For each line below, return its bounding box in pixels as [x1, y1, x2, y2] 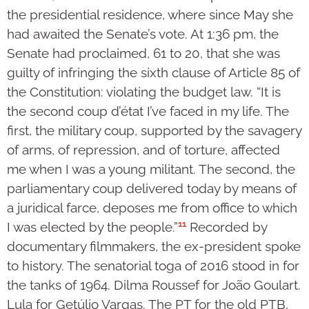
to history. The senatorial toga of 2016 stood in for [7, 258, 299, 274]
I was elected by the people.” [7, 219, 178, 235]
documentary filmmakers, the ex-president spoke [7, 239, 301, 255]
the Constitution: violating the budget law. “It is [7, 83, 281, 99]
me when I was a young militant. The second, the [7, 161, 295, 177]
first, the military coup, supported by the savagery [7, 122, 301, 138]
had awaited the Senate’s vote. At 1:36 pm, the [7, 26, 279, 41]
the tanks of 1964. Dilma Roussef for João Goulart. [7, 277, 301, 293]
